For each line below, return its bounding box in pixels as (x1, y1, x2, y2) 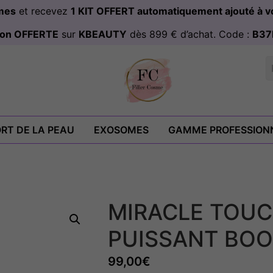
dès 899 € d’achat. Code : (127, 28, 252, 41)
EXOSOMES (94, 124, 149, 136)
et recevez (15, 5, 71, 17)
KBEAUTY (79, 28, 127, 41)
